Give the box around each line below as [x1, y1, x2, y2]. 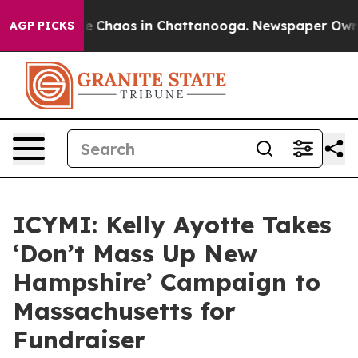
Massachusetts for [13, 296, 236, 326]
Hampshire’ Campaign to [13, 267, 320, 297]
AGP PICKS [10, 18, 74, 33]
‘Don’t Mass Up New [13, 238, 257, 268]
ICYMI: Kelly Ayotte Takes [13, 209, 332, 240]
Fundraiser [13, 324, 145, 355]
